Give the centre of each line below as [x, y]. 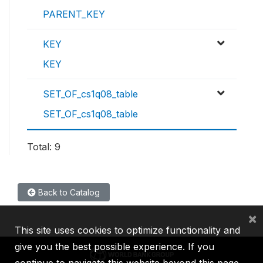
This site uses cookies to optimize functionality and [127, 230]
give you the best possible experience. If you [114, 247]
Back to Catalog [68, 192]
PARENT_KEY [74, 14]
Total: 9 [44, 146]
